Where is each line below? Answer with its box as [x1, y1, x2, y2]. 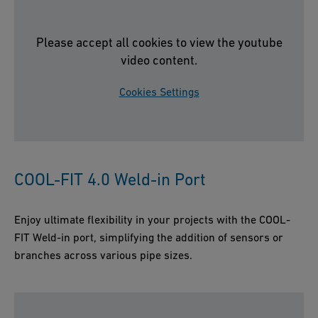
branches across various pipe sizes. [14, 248, 192, 262]
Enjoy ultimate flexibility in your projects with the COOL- [14, 213, 290, 226]
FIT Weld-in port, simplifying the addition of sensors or [14, 231, 283, 244]
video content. [121, 53, 197, 68]
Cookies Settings [119, 85, 199, 99]
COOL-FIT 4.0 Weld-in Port [14, 170, 206, 190]
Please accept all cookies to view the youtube [35, 35, 283, 50]
